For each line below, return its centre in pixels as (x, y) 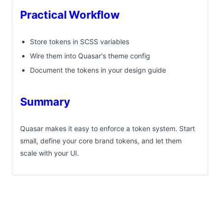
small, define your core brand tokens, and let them (101, 140)
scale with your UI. (50, 153)
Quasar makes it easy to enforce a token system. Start (108, 128)
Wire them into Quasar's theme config (90, 55)
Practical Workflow (70, 14)
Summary (45, 101)
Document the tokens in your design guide (98, 70)
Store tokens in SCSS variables (80, 41)
